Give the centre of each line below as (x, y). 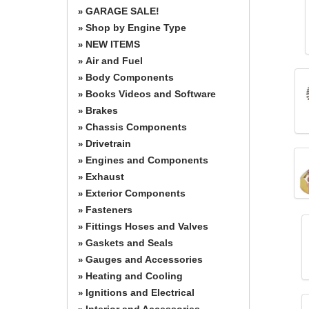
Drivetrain (108, 143)
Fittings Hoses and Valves (147, 226)
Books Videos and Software (151, 93)
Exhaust (105, 176)
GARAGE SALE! (122, 11)
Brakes (102, 110)
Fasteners (109, 209)
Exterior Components (136, 193)
